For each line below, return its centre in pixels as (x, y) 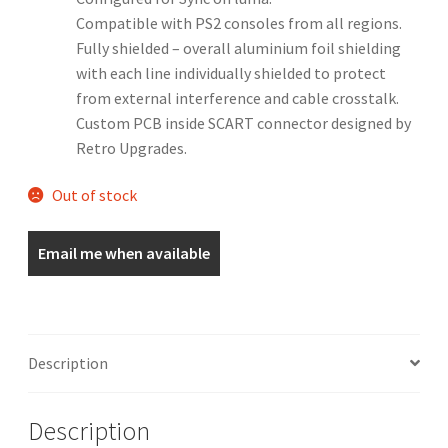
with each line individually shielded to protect (230, 72)
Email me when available (123, 253)
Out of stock (95, 195)
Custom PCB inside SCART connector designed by (243, 122)
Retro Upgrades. (131, 147)
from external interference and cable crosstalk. (237, 97)
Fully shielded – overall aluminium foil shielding (238, 47)
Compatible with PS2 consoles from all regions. (238, 22)
